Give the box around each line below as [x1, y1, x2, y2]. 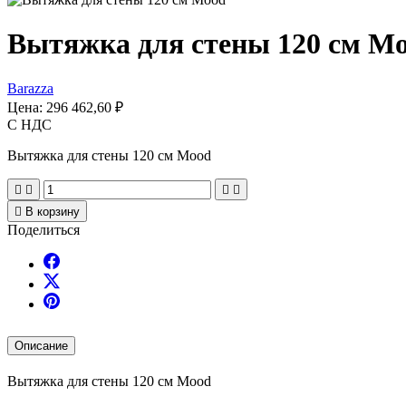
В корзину [25, 204, 80, 218]
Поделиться [7, 221, 80, 237]
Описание [14, 338, 68, 353]
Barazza [7, 80, 53, 96]
